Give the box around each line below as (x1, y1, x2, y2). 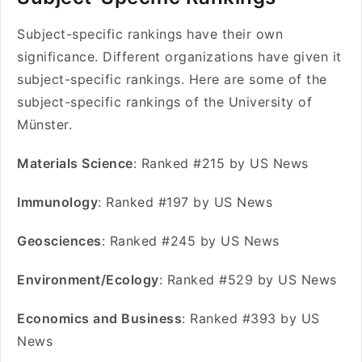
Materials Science (17, 155, 133, 171)
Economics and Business (17, 310, 182, 326)
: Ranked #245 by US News (101, 233, 280, 249)
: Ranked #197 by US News (98, 194, 272, 210)
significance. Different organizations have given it (17, 48, 342, 65)
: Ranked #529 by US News (158, 271, 337, 288)
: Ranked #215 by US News (133, 155, 309, 171)
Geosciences (17, 233, 102, 249)
